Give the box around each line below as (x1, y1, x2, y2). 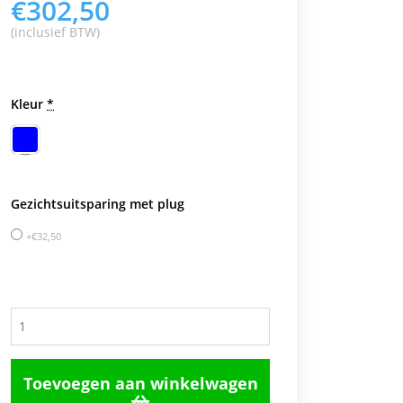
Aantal (10, 275, 49, 292)
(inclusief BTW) (11, 23, 100, 40)
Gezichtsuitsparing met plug (11, 195, 184, 212)
